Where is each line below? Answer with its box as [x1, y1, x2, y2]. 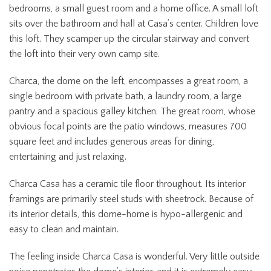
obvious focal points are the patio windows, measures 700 [9, 120, 247, 132]
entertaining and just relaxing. [9, 151, 126, 162]
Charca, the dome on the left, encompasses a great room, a [9, 75, 248, 87]
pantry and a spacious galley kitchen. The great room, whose [9, 105, 255, 117]
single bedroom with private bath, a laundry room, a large [9, 90, 241, 102]
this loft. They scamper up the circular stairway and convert [9, 33, 249, 44]
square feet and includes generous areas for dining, [9, 135, 214, 147]
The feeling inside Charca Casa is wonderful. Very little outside [9, 250, 260, 262]
